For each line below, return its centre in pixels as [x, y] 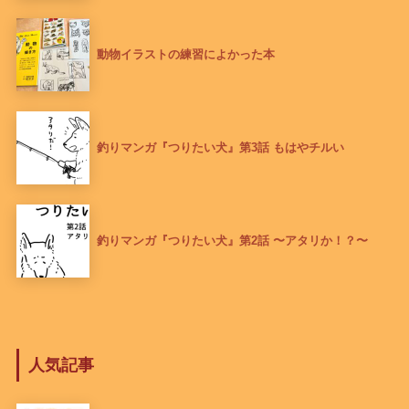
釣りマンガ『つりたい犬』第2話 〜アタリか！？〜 [232, 241]
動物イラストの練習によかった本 [185, 55]
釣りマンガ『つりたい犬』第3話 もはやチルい [220, 148]
